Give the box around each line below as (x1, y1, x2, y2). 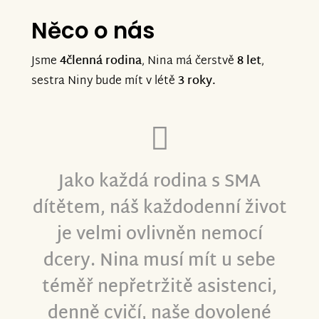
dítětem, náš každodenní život (32, 192, 287, 224)
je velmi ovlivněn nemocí (56, 219, 263, 251)
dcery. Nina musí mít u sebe (43, 245, 276, 277)
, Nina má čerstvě (142, 51, 237, 73)
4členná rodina (60, 51, 142, 73)
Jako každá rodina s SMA (58, 166, 261, 198)
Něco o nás (31, 15, 155, 47)
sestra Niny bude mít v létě (31, 71, 178, 93)
